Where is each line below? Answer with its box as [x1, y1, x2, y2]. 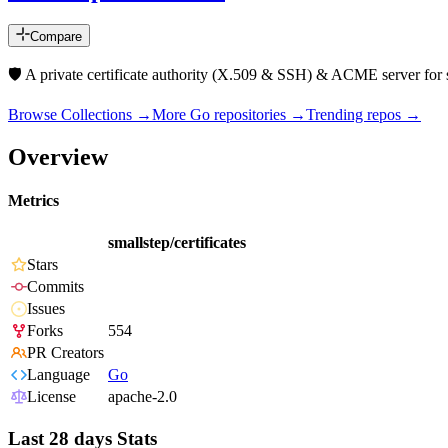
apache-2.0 [108, 388, 177, 406]
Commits [27, 278, 84, 296]
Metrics [8, 192, 59, 210]
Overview [8, 143, 108, 170]
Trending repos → [306, 106, 421, 124]
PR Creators [27, 344, 104, 362]
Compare [30, 29, 82, 45]
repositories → [210, 106, 306, 124]
